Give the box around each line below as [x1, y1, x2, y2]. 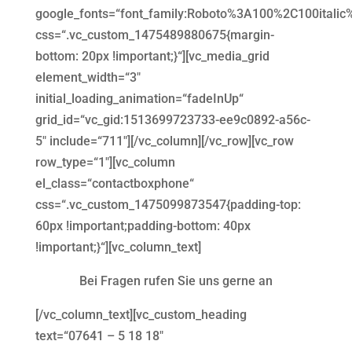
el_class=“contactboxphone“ [35, 175, 194, 191]
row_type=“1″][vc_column [35, 154, 175, 170]
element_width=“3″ [35, 69, 141, 85]
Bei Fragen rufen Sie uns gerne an [79, 273, 273, 288]
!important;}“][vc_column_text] [35, 239, 201, 255]
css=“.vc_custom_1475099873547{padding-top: [35, 196, 301, 212]
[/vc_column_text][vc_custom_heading [35, 306, 247, 322]
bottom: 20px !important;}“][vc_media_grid [35, 48, 269, 64]
